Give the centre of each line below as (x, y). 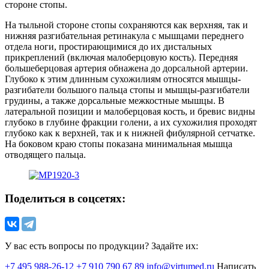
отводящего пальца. (45, 155)
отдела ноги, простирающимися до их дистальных (108, 47)
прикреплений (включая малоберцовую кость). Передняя (121, 58)
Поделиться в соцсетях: (65, 198)
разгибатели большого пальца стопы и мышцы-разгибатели (127, 90)
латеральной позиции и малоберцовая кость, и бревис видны (130, 112)
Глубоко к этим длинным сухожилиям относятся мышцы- (123, 79)
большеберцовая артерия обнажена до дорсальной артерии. (126, 68)
